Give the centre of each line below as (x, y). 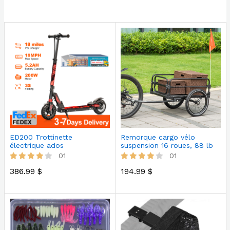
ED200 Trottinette (41, 137)
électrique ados (36, 145)
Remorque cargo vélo (158, 137)
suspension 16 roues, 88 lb (167, 145)
